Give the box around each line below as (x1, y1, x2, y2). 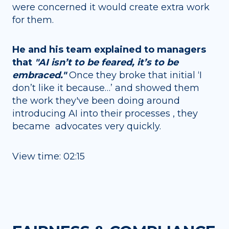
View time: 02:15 (12, 151, 85, 163)
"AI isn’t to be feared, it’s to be (35, 57, 178, 68)
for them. (12, 14, 54, 26)
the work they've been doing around (12, 95, 180, 107)
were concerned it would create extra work (12, 1, 210, 13)
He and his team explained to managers (12, 44, 206, 56)
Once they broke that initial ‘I (69, 70, 202, 81)
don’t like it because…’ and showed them (12, 82, 199, 94)
